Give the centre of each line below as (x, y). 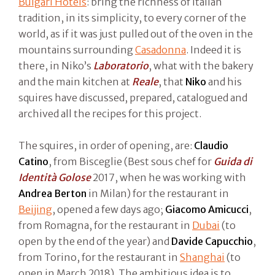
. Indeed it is (214, 50)
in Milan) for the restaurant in (158, 194)
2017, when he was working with (169, 178)
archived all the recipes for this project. (110, 114)
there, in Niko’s (56, 66)
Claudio (211, 146)
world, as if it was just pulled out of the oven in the (136, 34)
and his (224, 82)
